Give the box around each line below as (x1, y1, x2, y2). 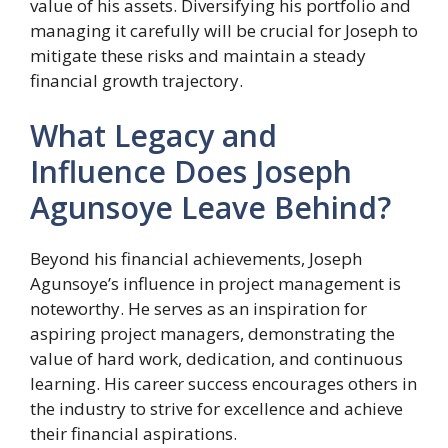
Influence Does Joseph (30, 151, 352, 193)
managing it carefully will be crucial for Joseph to (30, 18, 418, 42)
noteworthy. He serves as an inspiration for (30, 297, 367, 321)
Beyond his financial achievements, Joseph (30, 247, 362, 271)
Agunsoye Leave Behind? (30, 187, 391, 229)
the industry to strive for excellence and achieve (30, 397, 403, 421)
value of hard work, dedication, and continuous (30, 347, 403, 371)
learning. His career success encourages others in (30, 372, 417, 396)
